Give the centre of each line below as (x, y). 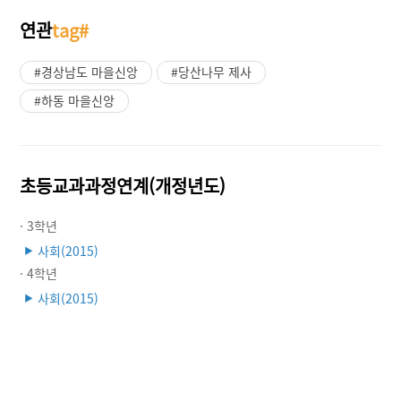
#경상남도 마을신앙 (86, 72)
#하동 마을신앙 (75, 100)
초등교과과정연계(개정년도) (123, 186)
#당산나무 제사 (212, 72)
